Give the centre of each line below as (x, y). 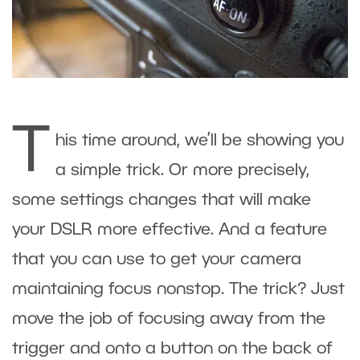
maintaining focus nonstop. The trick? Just (178, 290)
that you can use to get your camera (157, 260)
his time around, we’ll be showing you (200, 141)
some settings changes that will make (162, 201)
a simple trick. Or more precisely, (182, 171)
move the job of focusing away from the (169, 320)
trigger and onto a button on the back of (172, 350)
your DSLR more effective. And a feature (170, 231)
